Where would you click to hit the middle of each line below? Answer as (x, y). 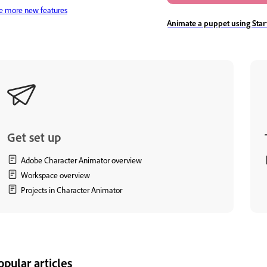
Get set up (34, 137)
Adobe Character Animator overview (81, 160)
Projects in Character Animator (72, 190)
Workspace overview (55, 175)
